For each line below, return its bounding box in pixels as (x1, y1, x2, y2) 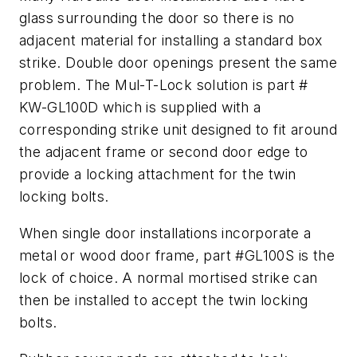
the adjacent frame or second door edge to (19, 143, 308, 161)
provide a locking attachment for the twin (19, 166, 296, 183)
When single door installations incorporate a (19, 224, 312, 241)
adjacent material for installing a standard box (19, 32, 323, 49)
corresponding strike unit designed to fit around (19, 121, 338, 139)
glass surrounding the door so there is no (19, 10, 295, 27)
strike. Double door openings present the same (19, 54, 337, 72)
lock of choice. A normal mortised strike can (19, 269, 318, 286)
